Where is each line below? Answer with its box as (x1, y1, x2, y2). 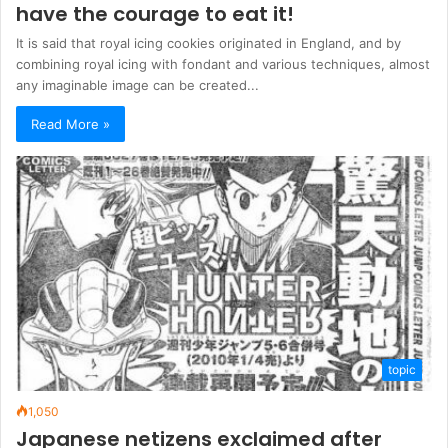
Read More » (31, 115, 110, 132)
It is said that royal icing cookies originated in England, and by (16, 34, 401, 51)
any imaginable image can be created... (16, 76, 259, 93)
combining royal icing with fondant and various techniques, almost (16, 55, 430, 72)
